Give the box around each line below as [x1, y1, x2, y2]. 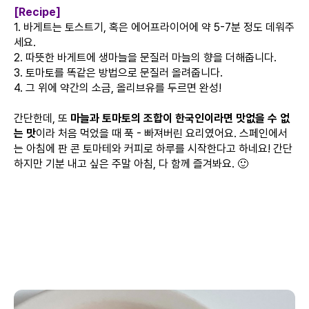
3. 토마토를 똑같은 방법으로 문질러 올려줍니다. [14, 66, 223, 79]
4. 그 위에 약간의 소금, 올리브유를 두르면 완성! [14, 81, 221, 94]
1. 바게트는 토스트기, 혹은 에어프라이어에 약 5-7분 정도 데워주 [14, 21, 295, 34]
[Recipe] [14, 6, 61, 19]
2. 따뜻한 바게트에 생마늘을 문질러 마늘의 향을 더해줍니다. [14, 51, 277, 64]
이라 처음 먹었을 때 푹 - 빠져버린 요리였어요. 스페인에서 [36, 127, 288, 140]
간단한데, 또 [14, 112, 70, 125]
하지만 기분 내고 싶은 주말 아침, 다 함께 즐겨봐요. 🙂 [14, 157, 248, 170]
